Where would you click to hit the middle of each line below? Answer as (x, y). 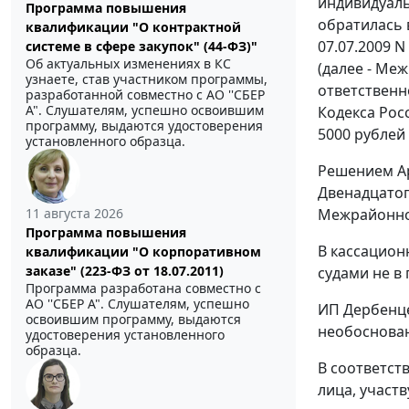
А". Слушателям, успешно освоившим (145, 110)
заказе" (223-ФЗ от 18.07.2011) (125, 271)
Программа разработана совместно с (143, 288)
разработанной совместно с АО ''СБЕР (145, 95)
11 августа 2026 (74, 214)
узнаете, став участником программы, (147, 79)
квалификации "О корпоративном (143, 252)
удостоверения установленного (125, 335)
